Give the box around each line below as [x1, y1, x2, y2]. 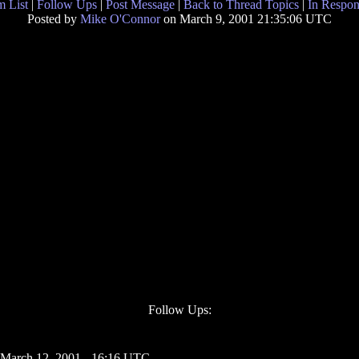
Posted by [27, 12, 80, 26]
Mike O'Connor [80, 12, 160, 26]
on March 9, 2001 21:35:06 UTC [160, 12, 332, 26]
